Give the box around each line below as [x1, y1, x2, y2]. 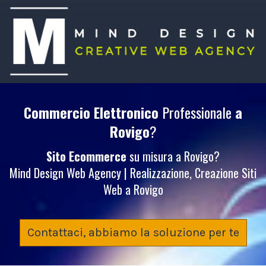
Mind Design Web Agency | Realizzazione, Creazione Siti [9, 163, 256, 182]
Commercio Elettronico [24, 101, 159, 123]
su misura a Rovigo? [126, 147, 220, 165]
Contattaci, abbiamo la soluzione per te [27, 225, 239, 239]
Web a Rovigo [103, 180, 163, 198]
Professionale [159, 101, 235, 123]
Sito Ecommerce [46, 147, 126, 165]
